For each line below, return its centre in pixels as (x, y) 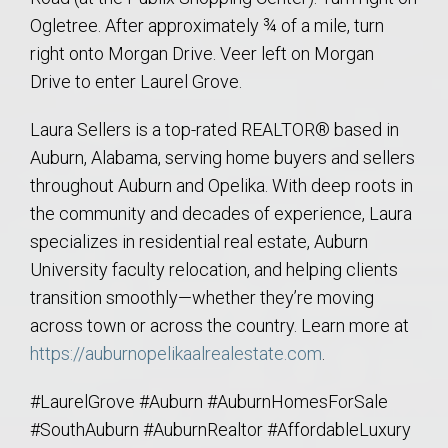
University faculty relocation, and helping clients (214, 270)
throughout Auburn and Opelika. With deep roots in (221, 186)
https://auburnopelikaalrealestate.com (176, 354)
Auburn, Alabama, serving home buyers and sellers (222, 158)
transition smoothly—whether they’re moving (202, 298)
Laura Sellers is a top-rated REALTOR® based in (214, 130)
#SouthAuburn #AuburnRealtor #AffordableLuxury (220, 430)
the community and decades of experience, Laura (221, 214)
